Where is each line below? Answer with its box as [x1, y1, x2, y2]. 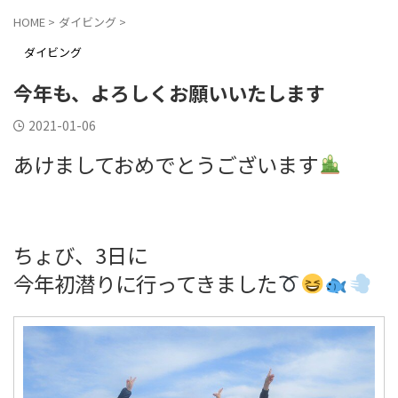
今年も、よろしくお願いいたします [13, 77, 325, 107]
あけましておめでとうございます [13, 148, 318, 179]
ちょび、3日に [13, 239, 147, 270]
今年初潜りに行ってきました [13, 267, 277, 298]
